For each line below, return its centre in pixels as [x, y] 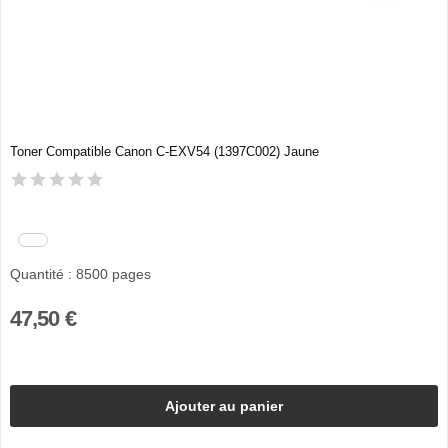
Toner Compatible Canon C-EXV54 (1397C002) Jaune [164, 152]
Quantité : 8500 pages [80, 273]
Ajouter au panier [224, 405]
